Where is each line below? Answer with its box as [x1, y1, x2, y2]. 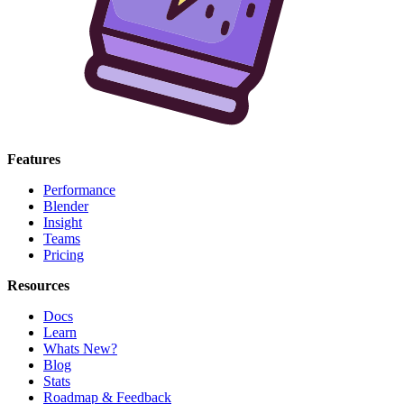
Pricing [43, 246, 84, 262]
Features [7, 151, 60, 167]
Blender [43, 197, 88, 214]
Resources [7, 277, 69, 293]
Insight [43, 214, 82, 230]
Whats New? [43, 340, 117, 356]
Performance [43, 181, 115, 197]
